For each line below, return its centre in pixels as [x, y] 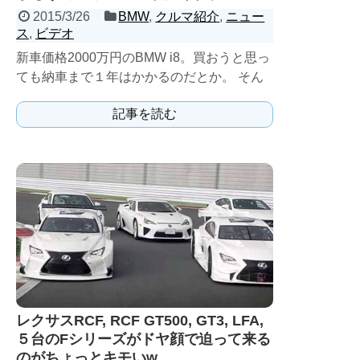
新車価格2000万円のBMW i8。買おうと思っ [143, 57]
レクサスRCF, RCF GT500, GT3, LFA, [140, 321]
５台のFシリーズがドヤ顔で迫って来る [143, 339]
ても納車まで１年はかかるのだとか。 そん [140, 77]
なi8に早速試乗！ [66, 96]
